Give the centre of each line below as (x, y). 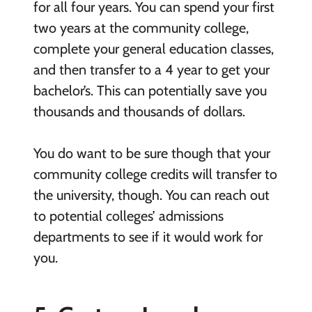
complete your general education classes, (153, 48)
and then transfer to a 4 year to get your (151, 69)
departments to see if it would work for (148, 236)
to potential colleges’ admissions (128, 216)
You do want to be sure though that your (151, 153)
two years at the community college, (141, 28)
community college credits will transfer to (155, 174)
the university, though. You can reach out (151, 195)
